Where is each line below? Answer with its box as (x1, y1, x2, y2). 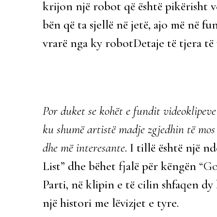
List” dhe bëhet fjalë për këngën (43, 158, 199, 173)
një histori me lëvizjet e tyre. (43, 195, 179, 210)
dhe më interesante (43, 140, 125, 155)
